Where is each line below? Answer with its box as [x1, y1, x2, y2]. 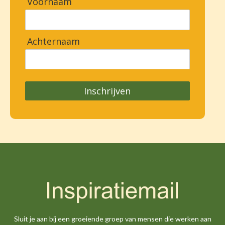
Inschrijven [84, 84, 131, 97]
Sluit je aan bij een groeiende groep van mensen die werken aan [14, 214, 211, 223]
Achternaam [27, 35, 80, 47]
